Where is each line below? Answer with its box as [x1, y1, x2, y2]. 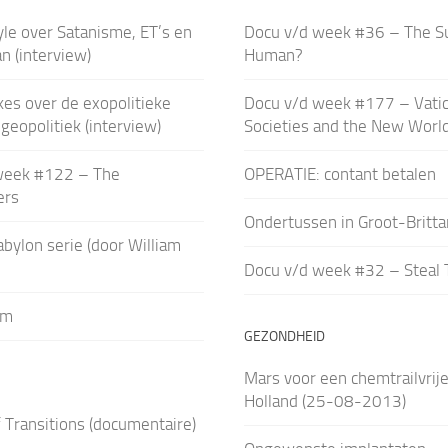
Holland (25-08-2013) [243, 390, 406, 411]
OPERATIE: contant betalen [243, 163, 436, 184]
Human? [243, 44, 303, 65]
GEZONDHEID [243, 327, 325, 345]
